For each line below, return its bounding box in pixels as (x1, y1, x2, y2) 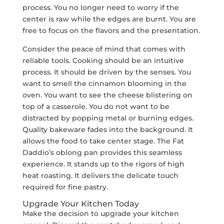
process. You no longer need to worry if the (22, 2, 179, 12)
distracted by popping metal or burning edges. (22, 113, 193, 122)
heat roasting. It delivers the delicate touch (22, 170, 178, 180)
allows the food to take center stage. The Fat (22, 136, 184, 145)
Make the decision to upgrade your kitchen (22, 208, 179, 218)
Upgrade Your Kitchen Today (22, 198, 139, 208)
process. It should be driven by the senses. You (22, 67, 191, 76)
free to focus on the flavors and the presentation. (22, 25, 200, 35)
